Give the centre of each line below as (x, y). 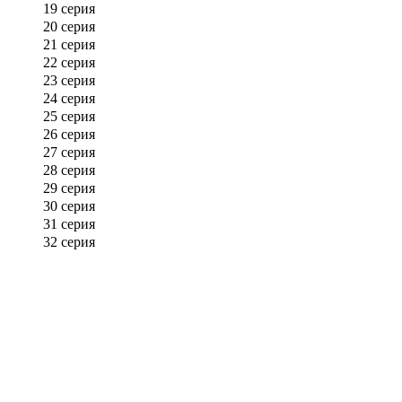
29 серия (69, 188)
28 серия (69, 170)
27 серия (69, 152)
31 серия (69, 223)
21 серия (69, 44)
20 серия (69, 26)
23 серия (69, 80)
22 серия (69, 62)
